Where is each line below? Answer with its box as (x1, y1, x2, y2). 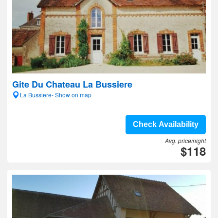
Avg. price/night (165, 136, 206, 145)
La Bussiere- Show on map (20, 91, 91, 99)
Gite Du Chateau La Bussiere (12, 78, 132, 91)
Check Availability (133, 120, 199, 128)
